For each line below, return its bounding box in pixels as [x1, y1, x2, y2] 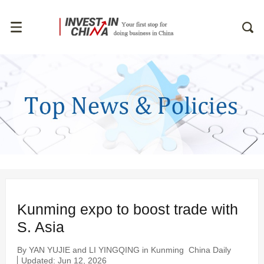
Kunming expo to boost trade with [17, 201, 238, 218]
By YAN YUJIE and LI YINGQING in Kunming [17, 245, 184, 255]
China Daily [189, 245, 231, 255]
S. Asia [17, 219, 64, 236]
